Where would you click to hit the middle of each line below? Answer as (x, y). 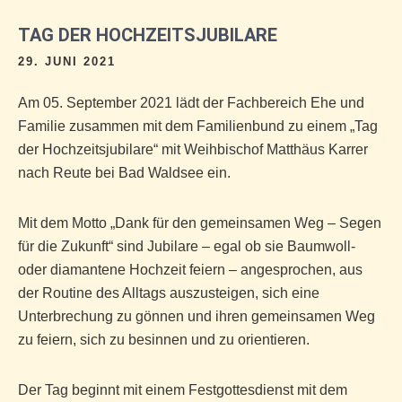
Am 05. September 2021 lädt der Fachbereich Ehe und (191, 103)
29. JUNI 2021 (67, 61)
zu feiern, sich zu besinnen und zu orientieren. (164, 340)
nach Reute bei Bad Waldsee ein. (124, 173)
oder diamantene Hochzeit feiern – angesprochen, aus (190, 270)
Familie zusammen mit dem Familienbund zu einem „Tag (198, 126)
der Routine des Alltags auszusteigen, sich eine (169, 293)
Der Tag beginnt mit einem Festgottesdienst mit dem (183, 390)
